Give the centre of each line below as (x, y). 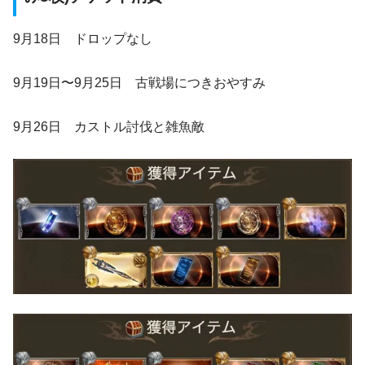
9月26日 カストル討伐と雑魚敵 (109, 127)
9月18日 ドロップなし (83, 39)
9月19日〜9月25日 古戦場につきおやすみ (139, 83)
